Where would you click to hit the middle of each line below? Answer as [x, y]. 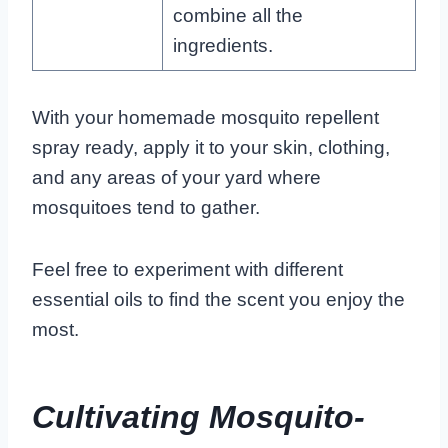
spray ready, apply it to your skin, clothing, [211, 147]
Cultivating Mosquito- [198, 416]
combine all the [237, 15]
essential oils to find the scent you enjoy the [218, 299]
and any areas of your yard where [176, 177]
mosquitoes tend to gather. [146, 207]
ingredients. [222, 45]
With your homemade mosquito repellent [205, 117]
